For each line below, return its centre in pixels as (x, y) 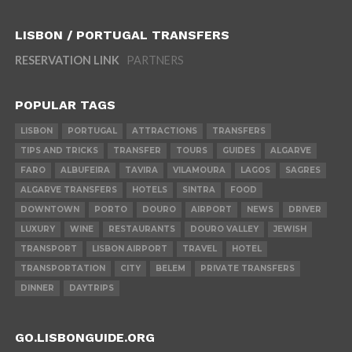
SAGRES (302, 170)
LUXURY (37, 229)
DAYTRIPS (91, 288)
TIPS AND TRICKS (59, 151)
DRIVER (304, 210)
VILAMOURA (199, 170)
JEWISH (290, 229)
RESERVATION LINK (67, 60)
